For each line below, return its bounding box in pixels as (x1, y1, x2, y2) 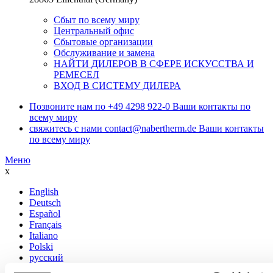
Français (29, 219, 62, 230)
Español (29, 208, 60, 219)
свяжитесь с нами (29, 122, 102, 133)
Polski (29, 241, 53, 252)
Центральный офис (54, 25, 134, 36)
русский (29, 252, 63, 263)
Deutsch (29, 197, 61, 208)
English (29, 186, 58, 197)
